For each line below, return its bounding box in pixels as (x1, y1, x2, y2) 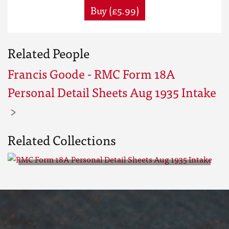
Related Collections (8, 129, 116, 150)
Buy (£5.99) (90, 2, 139, 18)
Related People (8, 42, 89, 63)
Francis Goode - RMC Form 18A (8, 63, 175, 83)
